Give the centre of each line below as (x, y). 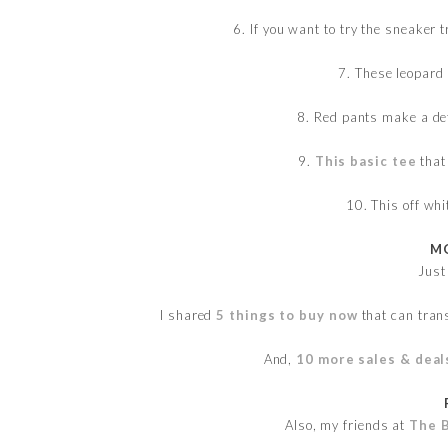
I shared (186, 314)
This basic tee (365, 160)
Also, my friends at (347, 424)
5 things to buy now (285, 314)
